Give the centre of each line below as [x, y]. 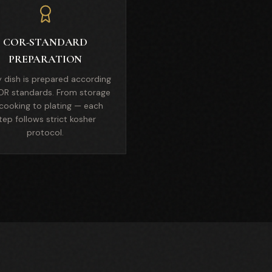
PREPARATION [46, 59]
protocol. [46, 132]
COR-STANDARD [46, 42]
